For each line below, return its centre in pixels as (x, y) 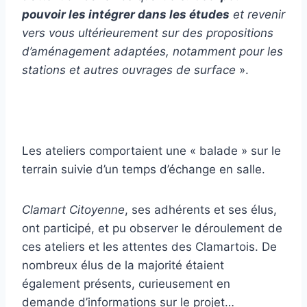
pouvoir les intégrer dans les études (126, 15)
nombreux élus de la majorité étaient (123, 266)
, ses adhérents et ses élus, (201, 210)
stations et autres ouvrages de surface (129, 70)
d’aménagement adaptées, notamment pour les (152, 52)
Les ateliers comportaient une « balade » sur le (151, 151)
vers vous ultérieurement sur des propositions (148, 33)
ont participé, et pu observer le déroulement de (152, 229)
